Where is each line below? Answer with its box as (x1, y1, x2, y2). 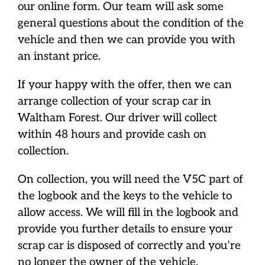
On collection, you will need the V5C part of (17, 173, 243, 187)
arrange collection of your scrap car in (17, 95, 211, 109)
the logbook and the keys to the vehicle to (17, 189, 232, 203)
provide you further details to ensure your (17, 222, 232, 237)
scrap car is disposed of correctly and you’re (17, 239, 241, 253)
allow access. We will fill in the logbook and (17, 206, 238, 220)
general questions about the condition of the (17, 17, 244, 31)
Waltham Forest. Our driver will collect (17, 111, 217, 125)
